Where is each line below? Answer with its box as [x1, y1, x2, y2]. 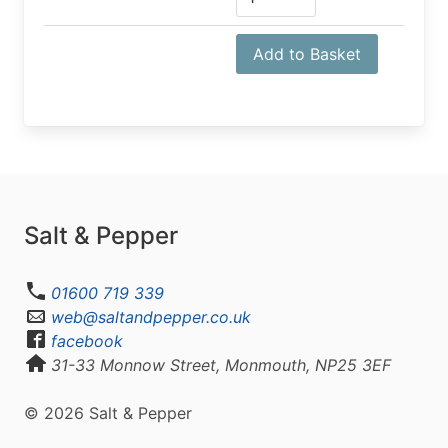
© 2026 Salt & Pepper [24, 402, 192, 423]
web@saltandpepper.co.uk [51, 306, 252, 327]
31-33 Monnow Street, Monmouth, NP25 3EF [51, 354, 392, 375]
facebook [51, 330, 124, 351]
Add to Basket [253, 43, 361, 64]
